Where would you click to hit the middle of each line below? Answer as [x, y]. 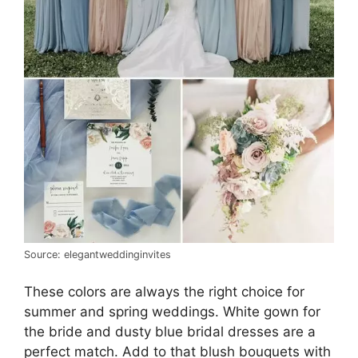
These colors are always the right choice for [164, 292]
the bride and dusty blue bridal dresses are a [170, 332]
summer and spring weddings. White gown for [172, 312]
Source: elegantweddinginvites [97, 254]
